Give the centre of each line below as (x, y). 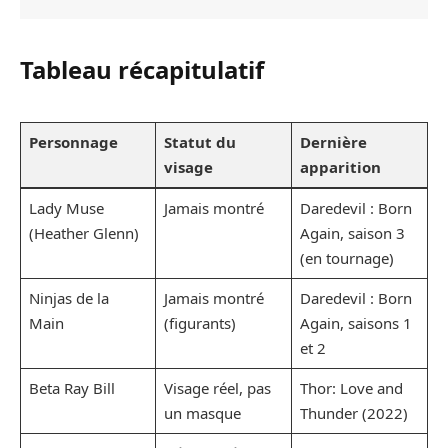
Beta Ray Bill (71, 387)
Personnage (73, 141)
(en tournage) (346, 257)
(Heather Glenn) (83, 232)
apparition (340, 166)
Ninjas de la (68, 297)
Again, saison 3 (352, 232)
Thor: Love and (351, 387)
